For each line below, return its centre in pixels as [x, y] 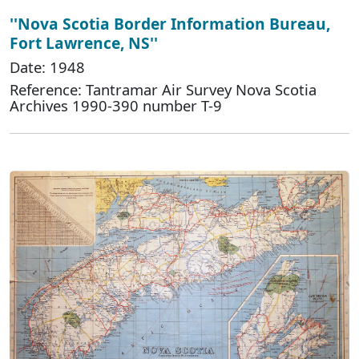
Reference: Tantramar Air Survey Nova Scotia [163, 90]
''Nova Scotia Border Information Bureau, [170, 24]
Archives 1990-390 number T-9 [116, 106]
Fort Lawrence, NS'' [84, 43]
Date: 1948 [47, 67]
